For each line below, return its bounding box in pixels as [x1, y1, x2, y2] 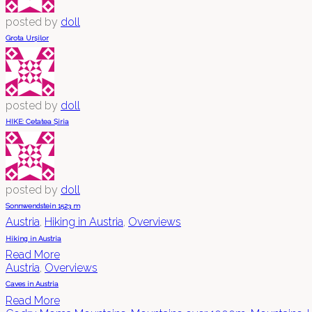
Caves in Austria [6, 280, 58, 288]
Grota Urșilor [6, 33, 49, 42]
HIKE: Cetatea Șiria [6, 118, 69, 126]
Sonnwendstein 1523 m [6, 202, 80, 210]
